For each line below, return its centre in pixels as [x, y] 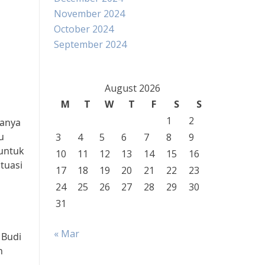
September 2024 [90, 44]
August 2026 [132, 88]
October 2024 [84, 29]
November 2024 [89, 14]
